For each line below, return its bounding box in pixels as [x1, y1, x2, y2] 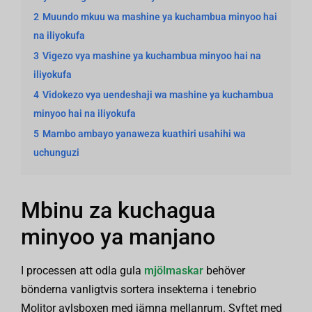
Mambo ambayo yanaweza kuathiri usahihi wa [42, 128, 246, 140]
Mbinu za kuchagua [21, 197, 215, 224]
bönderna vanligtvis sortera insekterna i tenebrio [21, 283, 256, 296]
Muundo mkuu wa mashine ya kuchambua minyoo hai [42, 11, 277, 23]
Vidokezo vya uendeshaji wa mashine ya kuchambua [42, 89, 274, 101]
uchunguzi [33, 147, 79, 159]
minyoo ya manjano [21, 224, 215, 250]
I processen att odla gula [21, 264, 144, 277]
